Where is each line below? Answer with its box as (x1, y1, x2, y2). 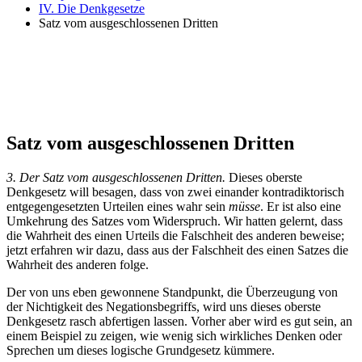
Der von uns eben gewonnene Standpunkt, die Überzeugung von (6, 284, 338, 299)
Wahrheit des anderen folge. (6, 257, 149, 271)
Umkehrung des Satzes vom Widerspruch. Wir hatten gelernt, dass (6, 213, 343, 228)
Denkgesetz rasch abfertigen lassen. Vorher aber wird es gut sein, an (6, 314, 352, 328)
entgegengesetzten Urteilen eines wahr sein (6, 199, 229, 213)
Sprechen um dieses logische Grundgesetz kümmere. (6, 343, 275, 357)
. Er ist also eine (260, 199, 341, 213)
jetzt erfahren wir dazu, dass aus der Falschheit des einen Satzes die (6, 242, 348, 257)
